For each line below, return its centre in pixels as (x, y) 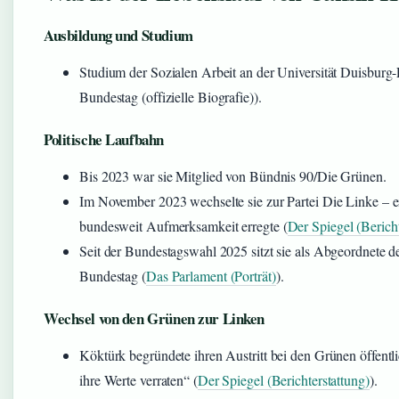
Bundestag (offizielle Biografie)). (171, 97)
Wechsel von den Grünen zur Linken (155, 318)
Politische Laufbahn (104, 139)
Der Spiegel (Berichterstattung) (283, 380)
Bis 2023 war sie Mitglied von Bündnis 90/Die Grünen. (233, 176)
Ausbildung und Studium (118, 35)
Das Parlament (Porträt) (211, 276)
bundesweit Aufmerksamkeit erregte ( (183, 226)
